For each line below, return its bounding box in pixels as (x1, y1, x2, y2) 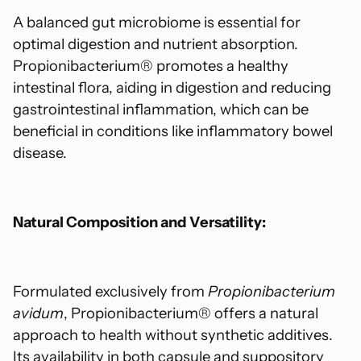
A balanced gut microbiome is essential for (13, 13, 301, 32)
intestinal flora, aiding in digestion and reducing (13, 78, 331, 98)
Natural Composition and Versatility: (13, 213, 266, 232)
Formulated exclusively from (13, 282, 208, 301)
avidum (13, 304, 64, 323)
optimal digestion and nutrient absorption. (13, 35, 298, 54)
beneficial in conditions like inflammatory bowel (13, 122, 333, 141)
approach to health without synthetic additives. (13, 326, 333, 345)
